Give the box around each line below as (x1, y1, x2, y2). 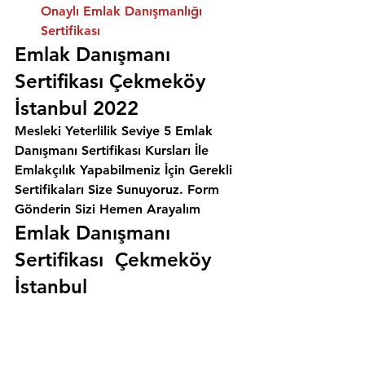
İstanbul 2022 (15, 96, 139, 121)
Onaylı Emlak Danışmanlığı (41, 3, 206, 20)
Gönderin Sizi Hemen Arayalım (15, 201, 200, 218)
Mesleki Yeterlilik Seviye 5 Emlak (15, 123, 217, 139)
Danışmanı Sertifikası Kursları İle (15, 143, 213, 159)
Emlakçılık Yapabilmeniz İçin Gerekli (15, 162, 236, 178)
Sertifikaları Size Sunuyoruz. (15, 182, 187, 198)
